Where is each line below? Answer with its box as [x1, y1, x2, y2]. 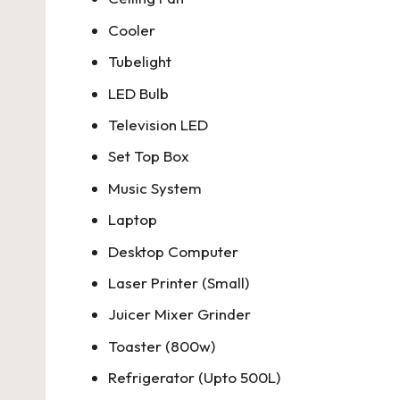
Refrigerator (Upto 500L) [108, 368, 280, 387]
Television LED [108, 114, 208, 134]
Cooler [108, 20, 155, 39]
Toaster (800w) [108, 336, 215, 355]
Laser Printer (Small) [108, 272, 249, 292]
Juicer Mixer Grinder [108, 304, 251, 324]
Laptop [108, 210, 157, 229]
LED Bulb [108, 83, 169, 103]
